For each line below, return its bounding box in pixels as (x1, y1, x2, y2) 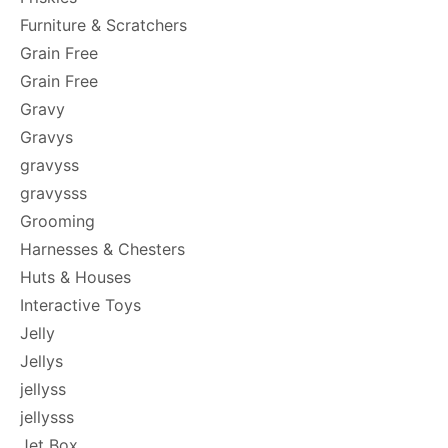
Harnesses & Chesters (20, 239, 185, 259)
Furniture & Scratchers (20, 15, 187, 35)
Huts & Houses (20, 267, 131, 287)
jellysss (20, 407, 74, 427)
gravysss (20, 183, 87, 203)
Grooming (20, 211, 95, 231)
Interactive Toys (20, 295, 141, 315)
